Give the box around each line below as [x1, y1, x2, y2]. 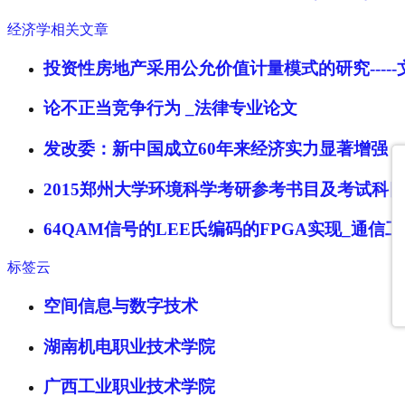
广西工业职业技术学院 [43, 377, 215, 397]
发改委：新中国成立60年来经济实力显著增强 [43, 139, 388, 158]
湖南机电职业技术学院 [43, 336, 215, 356]
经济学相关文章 [7, 21, 108, 37]
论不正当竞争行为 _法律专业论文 [43, 99, 297, 118]
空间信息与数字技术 [43, 296, 198, 316]
